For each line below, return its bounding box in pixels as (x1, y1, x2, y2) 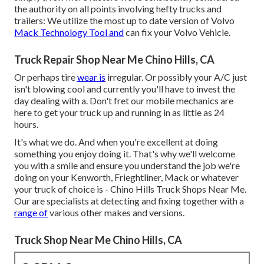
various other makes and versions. (48, 206, 184, 218)
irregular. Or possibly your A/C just (105, 71, 247, 82)
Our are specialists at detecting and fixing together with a (14, 194, 244, 206)
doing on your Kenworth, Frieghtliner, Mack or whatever (14, 171, 239, 183)
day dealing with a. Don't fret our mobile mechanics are (14, 94, 233, 106)
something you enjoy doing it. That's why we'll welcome (14, 147, 235, 159)
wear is (77, 71, 105, 82)
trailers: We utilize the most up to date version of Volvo (14, 14, 235, 26)
